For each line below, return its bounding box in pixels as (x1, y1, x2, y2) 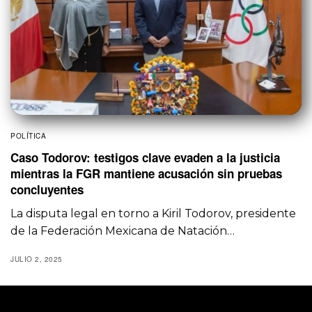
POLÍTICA (10, 130, 46, 141)
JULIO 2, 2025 (10, 253, 63, 264)
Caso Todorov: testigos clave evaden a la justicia (10, 148, 280, 166)
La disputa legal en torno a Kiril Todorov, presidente (10, 206, 297, 220)
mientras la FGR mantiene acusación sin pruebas (10, 164, 282, 182)
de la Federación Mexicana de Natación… (10, 224, 235, 237)
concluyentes (10, 180, 84, 198)
